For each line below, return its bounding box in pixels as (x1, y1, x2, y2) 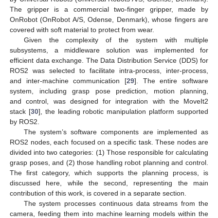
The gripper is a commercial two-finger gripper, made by (10, 5, 208, 13)
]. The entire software (134, 76, 208, 85)
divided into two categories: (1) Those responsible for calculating (10, 148, 208, 156)
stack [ (10, 107, 31, 115)
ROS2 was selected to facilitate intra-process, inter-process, (10, 66, 208, 74)
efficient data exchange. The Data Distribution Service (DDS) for (10, 56, 208, 64)
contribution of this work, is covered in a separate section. (10, 189, 186, 197)
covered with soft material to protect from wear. (10, 25, 154, 34)
